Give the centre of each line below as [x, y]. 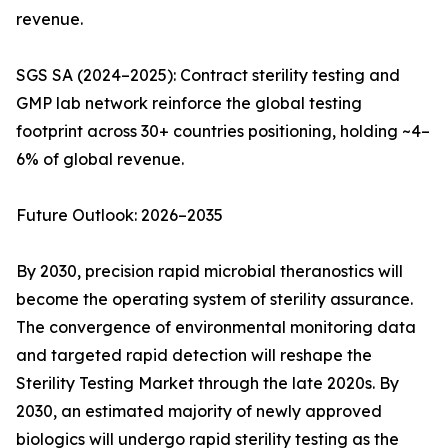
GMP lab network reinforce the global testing [189, 103]
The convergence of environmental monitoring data [216, 327]
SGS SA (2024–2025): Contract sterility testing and [208, 75]
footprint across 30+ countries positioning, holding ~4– [223, 131]
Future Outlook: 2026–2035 [119, 215]
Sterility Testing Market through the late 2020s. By [207, 383]
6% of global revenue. [100, 159]
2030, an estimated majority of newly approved [199, 411]
